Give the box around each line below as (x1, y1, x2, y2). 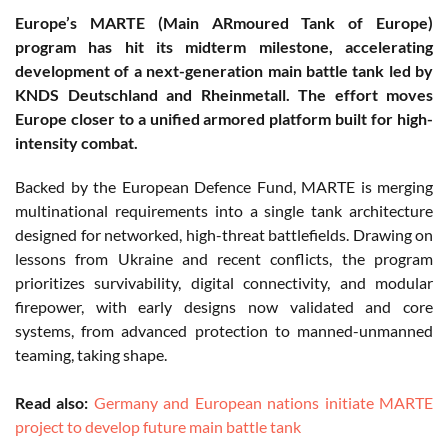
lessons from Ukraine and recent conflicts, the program (15, 249, 433, 269)
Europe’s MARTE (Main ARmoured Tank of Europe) (15, 13, 433, 33)
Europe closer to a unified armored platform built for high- (15, 109, 433, 129)
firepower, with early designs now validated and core (15, 297, 433, 317)
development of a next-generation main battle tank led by (15, 61, 433, 81)
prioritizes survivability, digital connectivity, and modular (15, 273, 433, 293)
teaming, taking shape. (15, 345, 167, 365)
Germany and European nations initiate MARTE (93, 393, 434, 413)
